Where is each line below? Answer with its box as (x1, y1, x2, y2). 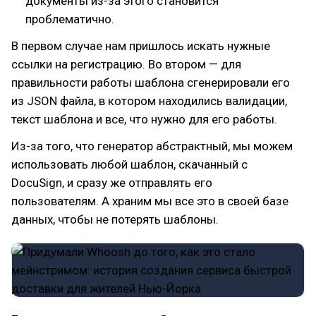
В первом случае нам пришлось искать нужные (11, 39, 270, 53)
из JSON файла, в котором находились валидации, (11, 94, 287, 108)
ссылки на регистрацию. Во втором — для (11, 57, 241, 71)
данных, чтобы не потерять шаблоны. (11, 212, 219, 226)
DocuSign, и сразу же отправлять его (11, 176, 212, 190)
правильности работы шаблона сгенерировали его (11, 75, 290, 90)
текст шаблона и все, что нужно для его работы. (11, 112, 277, 126)
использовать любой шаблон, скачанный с (11, 157, 248, 171)
